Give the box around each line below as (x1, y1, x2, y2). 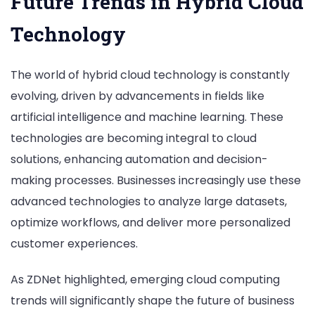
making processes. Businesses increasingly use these (11, 172, 301, 189)
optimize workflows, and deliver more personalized (11, 214, 290, 231)
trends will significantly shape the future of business (11, 292, 295, 309)
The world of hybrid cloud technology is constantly (11, 67, 290, 84)
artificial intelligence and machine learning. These (11, 109, 283, 126)
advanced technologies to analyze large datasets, (11, 193, 287, 210)
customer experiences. (11, 236, 138, 252)
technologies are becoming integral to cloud (11, 130, 257, 147)
